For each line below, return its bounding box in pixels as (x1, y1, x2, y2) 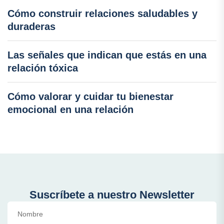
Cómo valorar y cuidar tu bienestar (7, 90, 173, 102)
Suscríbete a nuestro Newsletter (29, 188, 194, 201)
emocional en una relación (7, 103, 133, 115)
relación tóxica (7, 62, 78, 73)
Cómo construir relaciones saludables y (7, 7, 197, 19)
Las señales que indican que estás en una (7, 49, 206, 60)
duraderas (7, 20, 55, 32)
